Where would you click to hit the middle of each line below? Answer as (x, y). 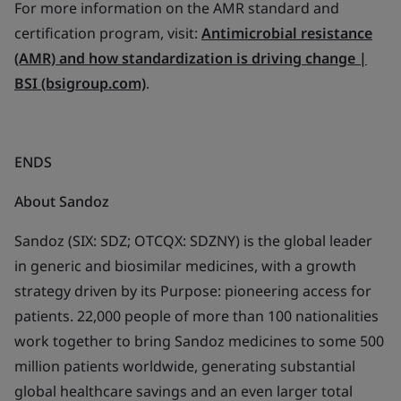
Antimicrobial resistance (287, 33)
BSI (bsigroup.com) (80, 83)
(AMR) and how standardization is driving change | (191, 58)
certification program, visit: (108, 33)
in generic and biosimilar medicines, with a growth (185, 266)
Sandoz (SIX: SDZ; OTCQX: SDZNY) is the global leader (193, 241)
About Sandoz (62, 201)
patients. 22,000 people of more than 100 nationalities (196, 316)
